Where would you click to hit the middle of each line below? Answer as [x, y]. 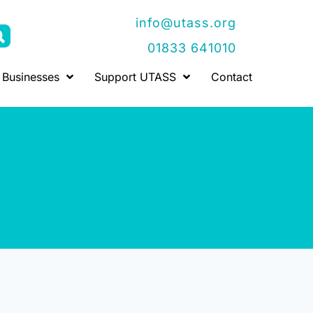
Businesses [31, 77]
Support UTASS [135, 77]
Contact [232, 77]
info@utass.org [186, 23]
